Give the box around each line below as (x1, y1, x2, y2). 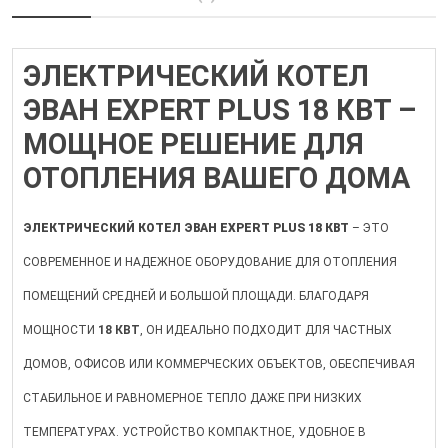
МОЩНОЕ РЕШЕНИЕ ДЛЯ (23, 127, 364, 162)
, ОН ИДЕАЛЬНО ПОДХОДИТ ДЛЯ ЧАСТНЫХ (140, 323, 392, 338)
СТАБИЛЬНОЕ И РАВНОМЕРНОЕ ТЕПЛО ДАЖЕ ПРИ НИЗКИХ (23, 391, 362, 406)
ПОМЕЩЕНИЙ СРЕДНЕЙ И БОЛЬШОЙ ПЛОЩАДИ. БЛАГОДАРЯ (23, 289, 369, 304)
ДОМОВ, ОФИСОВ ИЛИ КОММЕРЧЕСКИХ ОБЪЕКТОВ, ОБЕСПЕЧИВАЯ (23, 357, 415, 372)
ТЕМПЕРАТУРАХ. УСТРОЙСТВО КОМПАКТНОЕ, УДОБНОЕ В (23, 425, 366, 440)
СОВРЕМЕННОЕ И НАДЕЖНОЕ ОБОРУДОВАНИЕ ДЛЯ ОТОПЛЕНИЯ (23, 255, 397, 270)
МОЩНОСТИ (23, 323, 98, 338)
